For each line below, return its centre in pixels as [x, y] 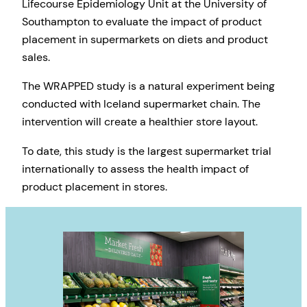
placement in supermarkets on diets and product [145, 40]
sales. [36, 58]
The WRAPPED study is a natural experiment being [148, 86]
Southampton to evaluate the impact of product [142, 22]
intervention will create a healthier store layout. [140, 122]
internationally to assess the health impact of [135, 169]
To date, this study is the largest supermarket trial [147, 151]
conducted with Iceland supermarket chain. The [141, 104]
